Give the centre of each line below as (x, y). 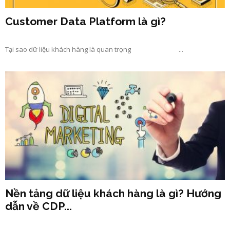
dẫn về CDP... (39, 206)
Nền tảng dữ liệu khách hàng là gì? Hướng (113, 193)
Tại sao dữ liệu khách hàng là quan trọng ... (94, 50)
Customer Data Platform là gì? (85, 22)
